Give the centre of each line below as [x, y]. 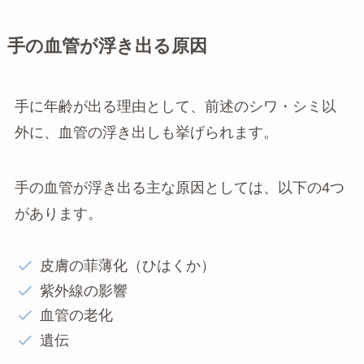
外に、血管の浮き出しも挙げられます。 [146, 132]
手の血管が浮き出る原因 [107, 46]
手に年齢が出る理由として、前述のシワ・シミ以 [175, 106]
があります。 [58, 213]
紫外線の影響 [84, 290]
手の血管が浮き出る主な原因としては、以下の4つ [179, 187]
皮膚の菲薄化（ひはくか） [128, 266]
